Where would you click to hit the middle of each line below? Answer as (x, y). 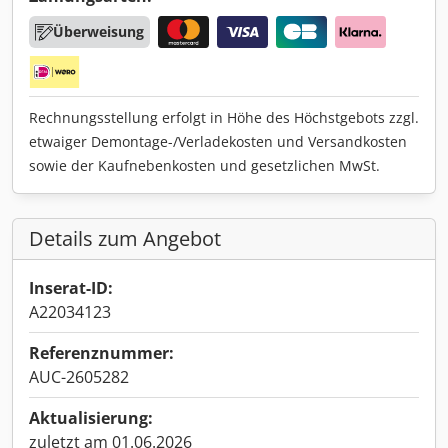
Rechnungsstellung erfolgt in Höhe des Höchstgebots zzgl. (224, 118)
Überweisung (98, 32)
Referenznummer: (101, 353)
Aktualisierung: (91, 418)
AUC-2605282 (79, 377)
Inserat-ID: (71, 288)
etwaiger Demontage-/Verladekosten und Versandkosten (218, 142)
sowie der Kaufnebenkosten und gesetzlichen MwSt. (204, 166)
